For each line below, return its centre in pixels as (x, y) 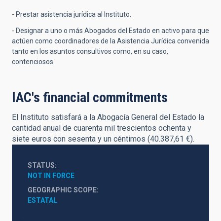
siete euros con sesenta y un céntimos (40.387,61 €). (103, 139)
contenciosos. (33, 62)
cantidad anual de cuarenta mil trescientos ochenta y (102, 128)
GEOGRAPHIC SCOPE (62, 190)
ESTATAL (42, 200)
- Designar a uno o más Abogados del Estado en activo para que (110, 31)
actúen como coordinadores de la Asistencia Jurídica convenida (110, 41)
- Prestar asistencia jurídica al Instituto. (72, 14)
